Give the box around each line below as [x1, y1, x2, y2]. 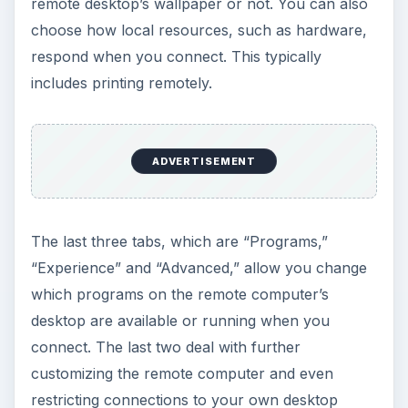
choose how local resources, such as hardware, [30, 21, 367, 40]
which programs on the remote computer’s [30, 284, 329, 303]
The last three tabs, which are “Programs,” [30, 231, 328, 250]
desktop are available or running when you [30, 311, 330, 330]
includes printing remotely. [30, 74, 212, 93]
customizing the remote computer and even [30, 363, 333, 382]
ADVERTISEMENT [151, 155, 257, 168]
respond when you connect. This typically [30, 47, 321, 66]
